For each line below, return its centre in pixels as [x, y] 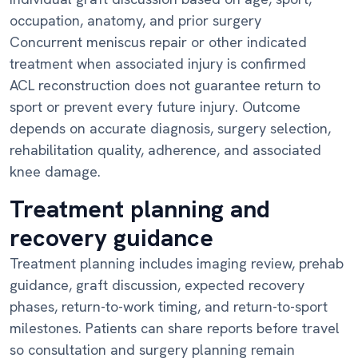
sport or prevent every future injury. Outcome [155, 107]
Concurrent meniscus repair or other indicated [158, 42]
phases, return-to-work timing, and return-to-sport [169, 307]
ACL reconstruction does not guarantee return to [165, 86]
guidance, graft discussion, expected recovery [157, 285]
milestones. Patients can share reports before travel [175, 328]
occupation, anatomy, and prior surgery [135, 21]
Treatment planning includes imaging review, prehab [177, 264]
